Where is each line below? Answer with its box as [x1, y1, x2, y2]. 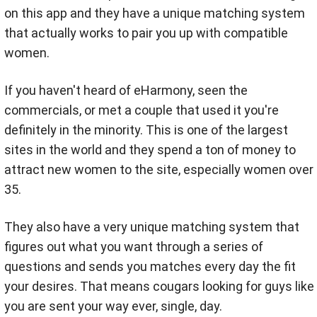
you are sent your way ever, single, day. [4, 299, 222, 314]
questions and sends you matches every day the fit [4, 259, 296, 275]
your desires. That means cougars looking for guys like [4, 279, 314, 294]
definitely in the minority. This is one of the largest [4, 122, 288, 138]
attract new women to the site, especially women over [4, 162, 313, 178]
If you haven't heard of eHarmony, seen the [4, 83, 248, 98]
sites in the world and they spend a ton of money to [4, 142, 296, 158]
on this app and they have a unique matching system [4, 6, 305, 21]
